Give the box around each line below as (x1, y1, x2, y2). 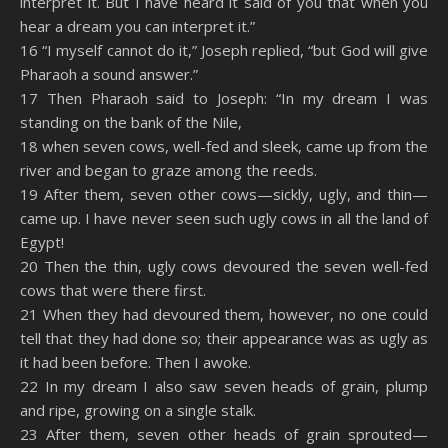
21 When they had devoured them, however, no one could (20, 304, 428, 324)
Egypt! (20, 232, 64, 252)
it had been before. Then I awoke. (20, 352, 251, 372)
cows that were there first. (20, 280, 206, 300)
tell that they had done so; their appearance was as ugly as (20, 328, 428, 348)
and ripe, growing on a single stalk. (20, 400, 256, 420)
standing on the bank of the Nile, (20, 112, 242, 132)
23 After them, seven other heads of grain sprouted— (20, 424, 428, 444)
